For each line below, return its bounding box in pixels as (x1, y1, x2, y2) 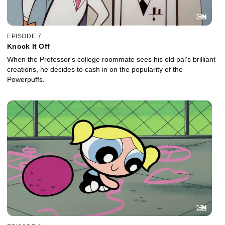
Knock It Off (7, 42, 50, 51)
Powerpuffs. (7, 75, 45, 84)
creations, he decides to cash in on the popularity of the (7, 65, 183, 74)
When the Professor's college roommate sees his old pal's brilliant (7, 55, 215, 64)
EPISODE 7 (7, 33, 42, 40)
